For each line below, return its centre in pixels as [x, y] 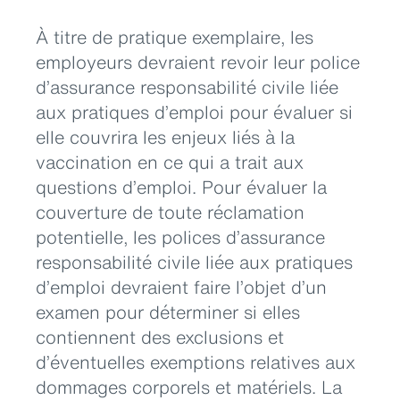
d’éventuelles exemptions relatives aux [196, 362]
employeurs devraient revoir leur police [198, 62]
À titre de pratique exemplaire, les [175, 37]
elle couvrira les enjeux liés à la [165, 137]
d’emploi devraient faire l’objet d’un [181, 287]
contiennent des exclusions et [160, 337]
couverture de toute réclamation [170, 212]
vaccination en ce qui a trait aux [170, 162]
